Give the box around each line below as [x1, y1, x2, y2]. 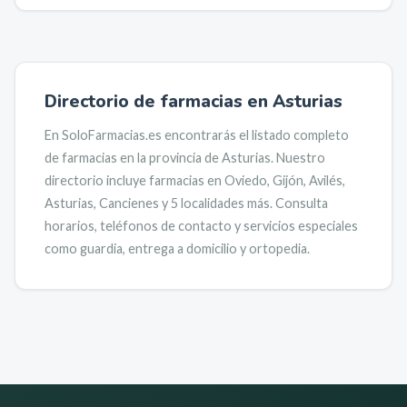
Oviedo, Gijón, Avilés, [224, 173, 345, 188]
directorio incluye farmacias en [45, 173, 224, 188]
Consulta [275, 195, 328, 211]
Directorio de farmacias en [45, 90, 273, 114]
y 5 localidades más [159, 195, 270, 211]
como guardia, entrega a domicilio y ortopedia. [45, 241, 310, 256]
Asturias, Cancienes [45, 195, 159, 211]
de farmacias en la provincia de [45, 150, 222, 165]
